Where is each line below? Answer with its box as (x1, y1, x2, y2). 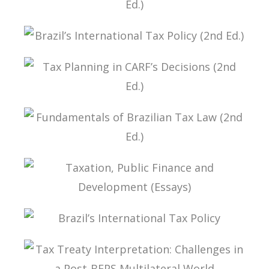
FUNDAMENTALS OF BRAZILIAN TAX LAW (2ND (36, 156, 223, 168)
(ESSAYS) (36, 214, 71, 226)
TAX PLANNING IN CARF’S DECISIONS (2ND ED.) (36, 106, 226, 117)
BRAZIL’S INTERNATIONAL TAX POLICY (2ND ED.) (36, 55, 232, 67)
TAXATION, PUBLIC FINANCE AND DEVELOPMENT (36, 207, 233, 218)
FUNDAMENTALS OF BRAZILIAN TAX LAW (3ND (36, 24, 223, 35)
